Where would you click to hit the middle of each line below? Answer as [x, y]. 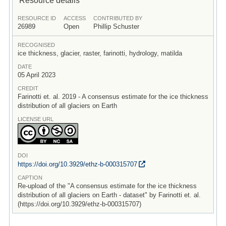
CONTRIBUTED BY [118, 18]
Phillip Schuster [116, 26]
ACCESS [74, 18]
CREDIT [28, 88]
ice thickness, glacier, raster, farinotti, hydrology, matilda [100, 53]
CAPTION [30, 177]
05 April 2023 [36, 75]
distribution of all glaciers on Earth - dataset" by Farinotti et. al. [109, 195]
